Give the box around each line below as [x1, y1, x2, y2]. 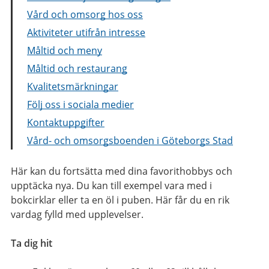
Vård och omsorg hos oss [27, 7, 143, 21]
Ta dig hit [11, 236, 52, 250]
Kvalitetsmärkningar [27, 79, 118, 93]
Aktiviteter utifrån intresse [27, 25, 145, 39]
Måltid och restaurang [27, 61, 127, 75]
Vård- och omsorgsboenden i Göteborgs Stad [27, 133, 233, 147]
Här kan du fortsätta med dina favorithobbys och [11, 164, 232, 178]
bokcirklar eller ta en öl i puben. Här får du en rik [11, 193, 229, 207]
